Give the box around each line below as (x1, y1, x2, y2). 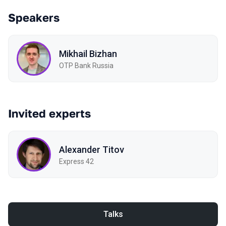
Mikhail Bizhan (59, 48, 117, 59)
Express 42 (59, 157, 94, 165)
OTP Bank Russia (59, 61, 114, 70)
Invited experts (8, 106, 91, 120)
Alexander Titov (59, 144, 124, 155)
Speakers (8, 11, 60, 24)
